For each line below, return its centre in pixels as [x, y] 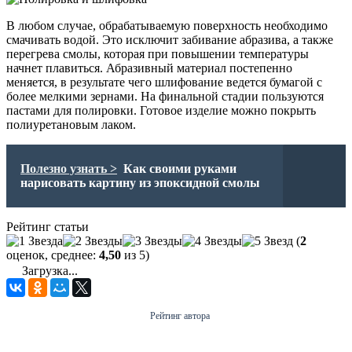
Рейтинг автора [180, 316]
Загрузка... [48, 271]
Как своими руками [180, 169]
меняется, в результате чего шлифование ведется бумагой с [164, 82]
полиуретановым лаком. [71, 125]
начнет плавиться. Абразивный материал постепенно [149, 68]
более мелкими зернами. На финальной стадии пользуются [165, 97]
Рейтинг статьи [48, 227]
